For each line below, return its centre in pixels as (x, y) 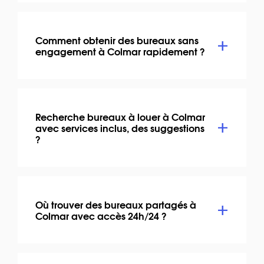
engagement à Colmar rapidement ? (120, 51)
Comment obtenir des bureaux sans (117, 39)
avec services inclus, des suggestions (120, 127)
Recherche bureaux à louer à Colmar (120, 116)
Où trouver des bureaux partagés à (116, 204)
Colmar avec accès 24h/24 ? (101, 215)
